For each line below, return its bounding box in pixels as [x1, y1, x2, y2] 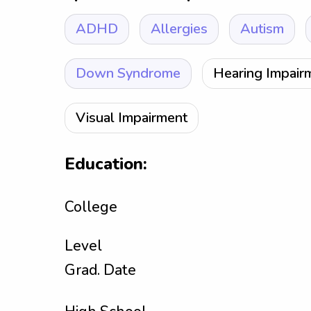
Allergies [151, 19, 208, 38]
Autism [240, 19, 284, 38]
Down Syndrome [76, 64, 180, 83]
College [65, 197, 117, 217]
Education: [65, 153, 147, 175]
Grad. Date [65, 260, 136, 280]
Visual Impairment [76, 108, 187, 127]
